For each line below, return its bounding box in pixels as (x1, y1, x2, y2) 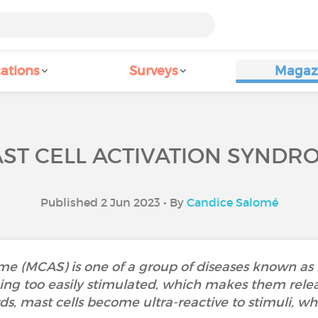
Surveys (129, 63, 177, 79)
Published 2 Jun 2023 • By (40, 195, 187, 209)
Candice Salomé (186, 195, 278, 209)
